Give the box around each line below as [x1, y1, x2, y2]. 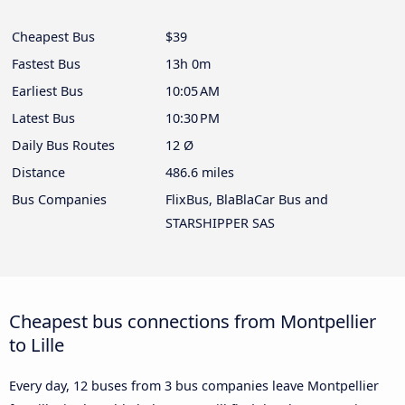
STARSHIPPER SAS [165, 214, 275, 232]
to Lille [9, 332, 64, 358]
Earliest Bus [12, 82, 83, 100]
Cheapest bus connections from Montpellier [9, 308, 376, 334]
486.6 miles [165, 164, 234, 182]
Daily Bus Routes [12, 137, 115, 155]
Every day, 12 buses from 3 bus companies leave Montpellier [9, 377, 379, 395]
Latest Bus [12, 109, 75, 127]
